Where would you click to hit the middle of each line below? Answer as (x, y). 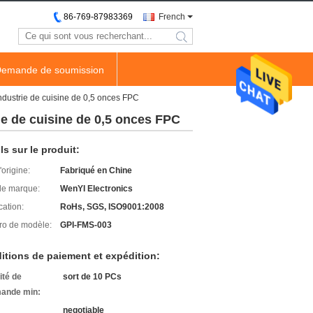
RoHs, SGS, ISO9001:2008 (112, 207)
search (193, 42)
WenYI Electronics (96, 189)
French (172, 17)
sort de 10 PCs (92, 277)
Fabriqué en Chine (96, 170)
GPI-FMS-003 (86, 225)
